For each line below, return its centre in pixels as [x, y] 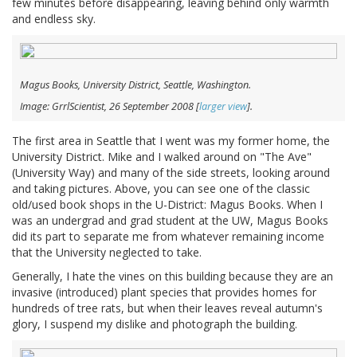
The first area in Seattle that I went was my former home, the [171, 141]
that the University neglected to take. [107, 253]
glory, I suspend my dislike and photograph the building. [155, 324]
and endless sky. [54, 19]
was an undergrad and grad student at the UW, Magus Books [170, 221]
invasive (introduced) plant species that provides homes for [164, 292]
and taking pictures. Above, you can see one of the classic [161, 189]
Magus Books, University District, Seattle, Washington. [135, 85]
